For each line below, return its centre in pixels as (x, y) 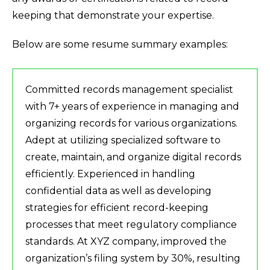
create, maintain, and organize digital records (133, 157)
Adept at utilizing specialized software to (123, 140)
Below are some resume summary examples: (120, 45)
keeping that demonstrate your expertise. (113, 16)
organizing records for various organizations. (131, 124)
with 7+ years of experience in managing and (132, 107)
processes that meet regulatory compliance (131, 225)
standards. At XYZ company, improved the (126, 242)
